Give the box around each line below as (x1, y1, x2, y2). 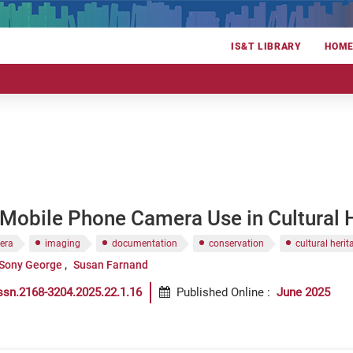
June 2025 (277, 285, 330, 299)
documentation (112, 238, 177, 249)
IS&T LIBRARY (231, 41, 302, 53)
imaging (45, 238, 80, 249)
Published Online (176, 285, 264, 299)
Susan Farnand (72, 258, 148, 271)
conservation (209, 238, 264, 249)
